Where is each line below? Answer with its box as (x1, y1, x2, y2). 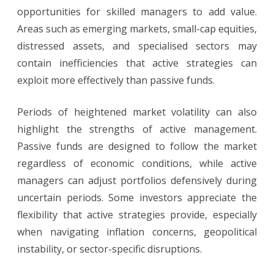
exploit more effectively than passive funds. (17, 73, 215, 87)
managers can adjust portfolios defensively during (17, 174, 257, 188)
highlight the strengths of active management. (17, 122, 257, 136)
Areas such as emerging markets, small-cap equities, (17, 22, 257, 36)
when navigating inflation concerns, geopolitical (17, 225, 257, 239)
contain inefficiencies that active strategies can (17, 56, 257, 70)
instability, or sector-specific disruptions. (17, 242, 202, 256)
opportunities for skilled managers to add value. (17, 5, 257, 19)
